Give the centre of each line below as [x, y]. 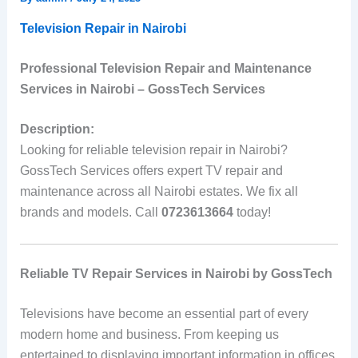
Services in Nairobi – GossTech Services [142, 89]
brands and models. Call [90, 212]
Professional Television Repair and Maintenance [165, 68]
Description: [57, 129]
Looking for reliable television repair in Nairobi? [153, 150]
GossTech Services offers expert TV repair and [151, 171]
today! [252, 212]
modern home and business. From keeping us [149, 334]
